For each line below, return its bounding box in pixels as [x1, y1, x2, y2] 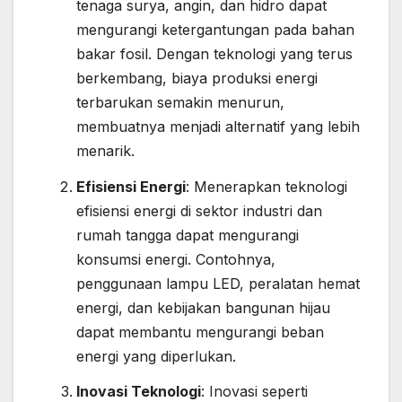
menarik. [76, 141, 135, 160]
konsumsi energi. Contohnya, [76, 249, 275, 268]
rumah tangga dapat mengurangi [76, 225, 299, 244]
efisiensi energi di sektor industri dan [76, 201, 322, 220]
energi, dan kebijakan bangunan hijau [76, 298, 330, 317]
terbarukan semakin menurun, [76, 92, 284, 111]
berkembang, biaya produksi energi [76, 68, 318, 87]
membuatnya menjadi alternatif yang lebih [76, 117, 360, 135]
